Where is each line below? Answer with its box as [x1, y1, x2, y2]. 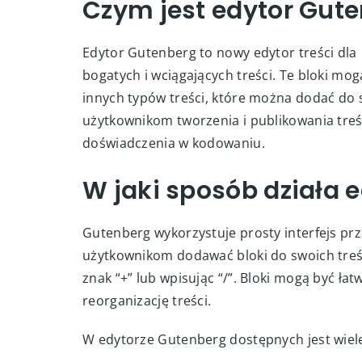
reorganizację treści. [82, 292, 212, 309]
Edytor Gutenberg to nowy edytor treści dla [82, 44, 360, 61]
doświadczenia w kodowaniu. [82, 134, 265, 152]
